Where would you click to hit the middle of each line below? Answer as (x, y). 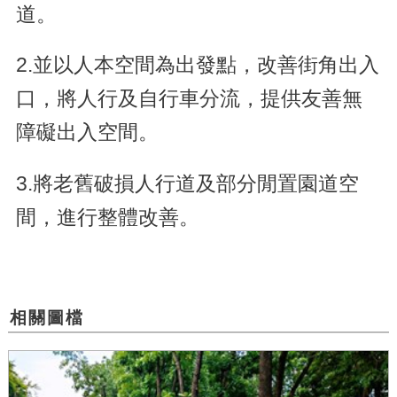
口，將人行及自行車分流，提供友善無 (189, 99)
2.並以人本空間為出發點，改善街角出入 (197, 65)
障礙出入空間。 (87, 132)
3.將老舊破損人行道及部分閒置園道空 (187, 183)
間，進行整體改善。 (107, 217)
